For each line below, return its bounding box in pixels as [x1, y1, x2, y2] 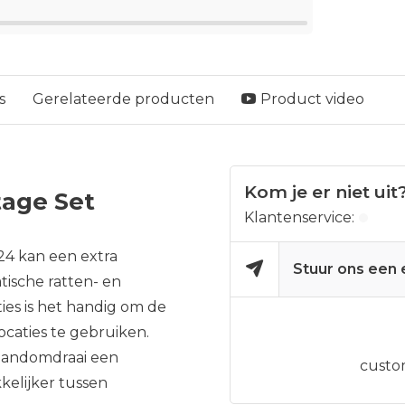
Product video [260, 90, 364, 108]
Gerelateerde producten [33, 90, 214, 108]
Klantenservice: [244, 209, 354, 226]
